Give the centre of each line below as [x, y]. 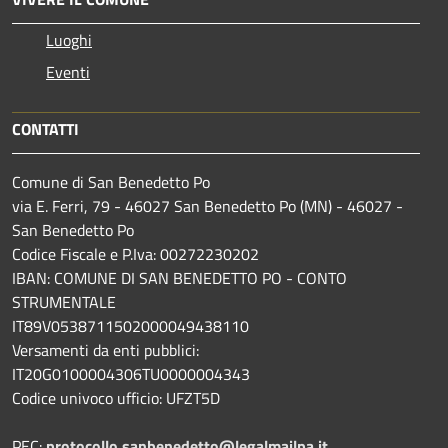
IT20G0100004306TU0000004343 [131, 373]
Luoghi [69, 39]
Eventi [68, 71]
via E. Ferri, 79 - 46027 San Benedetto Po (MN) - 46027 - [207, 205]
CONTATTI [45, 128]
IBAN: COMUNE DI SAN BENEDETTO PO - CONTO [179, 277]
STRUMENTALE [64, 301]
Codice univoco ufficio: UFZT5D [116, 397]
